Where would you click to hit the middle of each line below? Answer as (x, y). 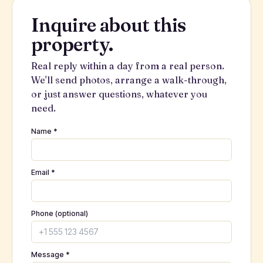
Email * (43, 172)
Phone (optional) (60, 213)
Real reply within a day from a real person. (128, 66)
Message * (50, 254)
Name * (44, 131)
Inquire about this (109, 25)
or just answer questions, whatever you (119, 94)
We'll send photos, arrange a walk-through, (129, 80)
